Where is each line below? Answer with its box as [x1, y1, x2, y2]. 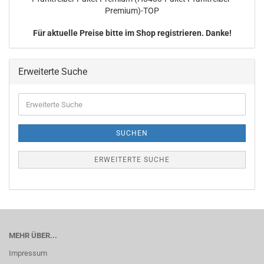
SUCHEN [116, 129, 148, 137]
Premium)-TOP [105, 6, 159, 15]
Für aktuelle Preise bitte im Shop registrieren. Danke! [32, 28, 232, 38]
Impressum [9, 249, 47, 258]
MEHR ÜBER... [9, 231, 57, 240]
